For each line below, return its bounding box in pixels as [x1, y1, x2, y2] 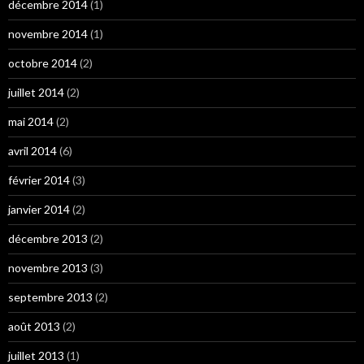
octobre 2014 [8, 56, 77, 71]
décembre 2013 [8, 232, 88, 246]
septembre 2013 [8, 290, 93, 305]
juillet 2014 [8, 85, 64, 100]
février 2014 [8, 173, 70, 188]
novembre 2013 [8, 261, 88, 275]
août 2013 [8, 319, 60, 334]
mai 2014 [8, 115, 54, 129]
